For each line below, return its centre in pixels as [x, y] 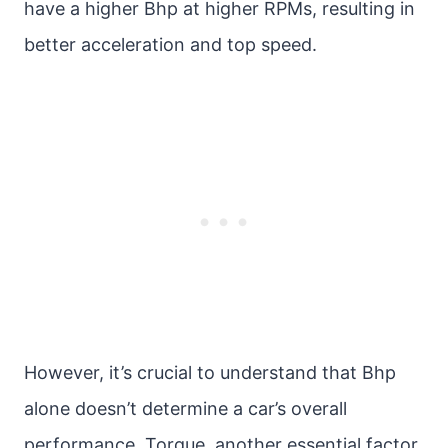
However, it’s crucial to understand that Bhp [210, 372]
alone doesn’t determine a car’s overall [185, 408]
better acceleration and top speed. [170, 44]
